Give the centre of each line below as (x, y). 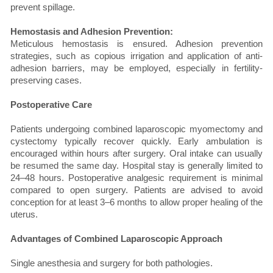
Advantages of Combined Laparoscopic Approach (116, 239)
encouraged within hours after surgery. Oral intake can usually (136, 154)
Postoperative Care (51, 105)
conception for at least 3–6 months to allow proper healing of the (136, 202)
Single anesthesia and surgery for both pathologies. (112, 263)
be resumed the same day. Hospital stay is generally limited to (136, 166)
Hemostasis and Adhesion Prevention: (92, 32)
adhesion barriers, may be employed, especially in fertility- (136, 68)
